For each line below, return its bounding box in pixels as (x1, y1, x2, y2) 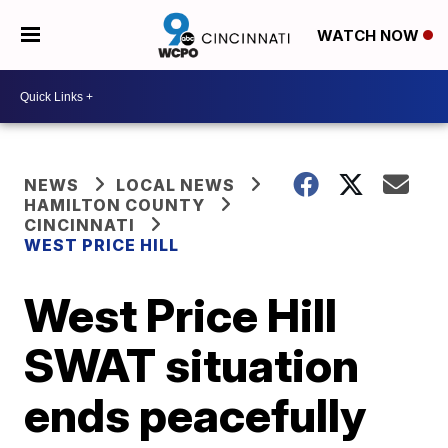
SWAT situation (24, 337, 360, 393)
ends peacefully (24, 387, 367, 443)
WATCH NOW (316, 26, 423, 46)
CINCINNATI (24, 215, 136, 235)
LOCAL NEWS (116, 175, 236, 195)
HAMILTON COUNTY (24, 195, 206, 215)
